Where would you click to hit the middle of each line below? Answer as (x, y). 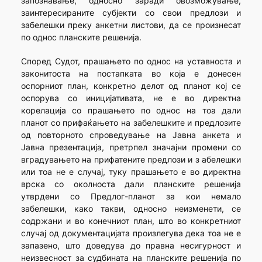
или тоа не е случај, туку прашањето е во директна (131, 172)
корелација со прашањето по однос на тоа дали (131, 111)
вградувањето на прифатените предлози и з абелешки (131, 160)
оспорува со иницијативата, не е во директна (131, 98)
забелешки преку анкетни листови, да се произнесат (131, 25)
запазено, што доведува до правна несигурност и (131, 246)
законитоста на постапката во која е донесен (131, 74)
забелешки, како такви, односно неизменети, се (131, 209)
